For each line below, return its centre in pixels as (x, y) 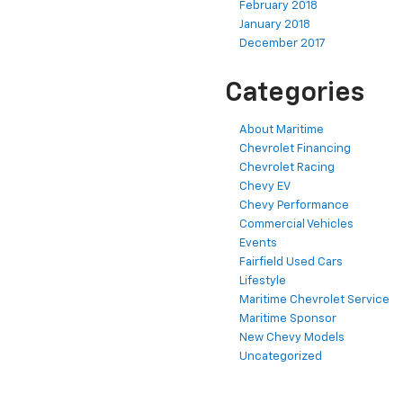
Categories (295, 94)
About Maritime (282, 130)
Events (258, 244)
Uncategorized (281, 357)
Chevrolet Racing (287, 168)
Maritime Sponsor (288, 319)
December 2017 (282, 44)
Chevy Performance (294, 206)
